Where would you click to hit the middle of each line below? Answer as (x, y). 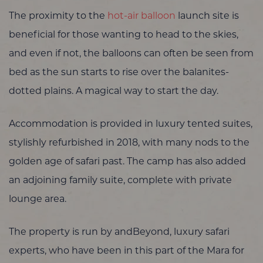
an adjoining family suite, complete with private (120, 181)
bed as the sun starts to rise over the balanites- (119, 73)
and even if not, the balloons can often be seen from (131, 54)
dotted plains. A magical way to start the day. (114, 91)
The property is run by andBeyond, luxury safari (119, 232)
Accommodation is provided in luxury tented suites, (131, 124)
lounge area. (38, 199)
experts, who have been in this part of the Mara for (127, 251)
